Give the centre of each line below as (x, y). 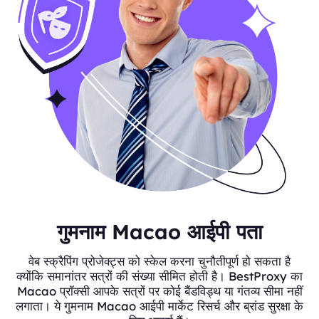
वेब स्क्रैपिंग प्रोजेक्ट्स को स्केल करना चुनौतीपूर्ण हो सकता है (159, 261)
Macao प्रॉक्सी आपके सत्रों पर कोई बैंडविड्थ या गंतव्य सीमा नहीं (159, 291)
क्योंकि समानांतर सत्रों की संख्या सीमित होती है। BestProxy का (159, 276)
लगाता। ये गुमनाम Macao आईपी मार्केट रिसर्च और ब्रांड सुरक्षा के (159, 306)
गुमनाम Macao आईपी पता (159, 232)
